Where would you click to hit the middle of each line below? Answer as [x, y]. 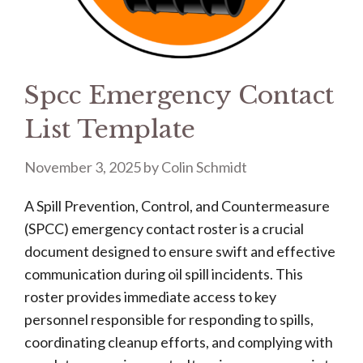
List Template [110, 129]
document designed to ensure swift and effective [180, 251]
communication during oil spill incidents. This [164, 274]
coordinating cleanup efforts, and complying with [179, 342]
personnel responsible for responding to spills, [169, 319]
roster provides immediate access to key [150, 297]
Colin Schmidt [204, 167]
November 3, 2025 [83, 167]
